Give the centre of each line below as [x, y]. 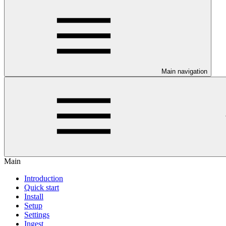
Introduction [44, 178]
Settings [37, 215]
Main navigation [184, 71]
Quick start [42, 187]
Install [34, 196]
